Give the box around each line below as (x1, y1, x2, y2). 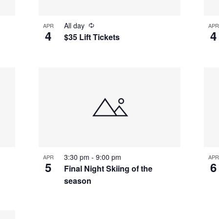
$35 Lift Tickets (64, 31, 120, 43)
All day (64, 21, 87, 31)
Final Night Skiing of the (64, 163, 153, 175)
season (64, 175, 91, 187)
